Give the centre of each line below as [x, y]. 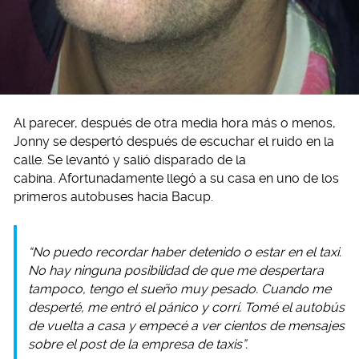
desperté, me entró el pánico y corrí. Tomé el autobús [186, 308]
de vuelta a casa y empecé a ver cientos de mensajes [186, 326]
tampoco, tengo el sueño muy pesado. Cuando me [179, 289]
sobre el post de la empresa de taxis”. [138, 345]
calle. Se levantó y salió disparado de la [130, 160]
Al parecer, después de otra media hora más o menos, [175, 123]
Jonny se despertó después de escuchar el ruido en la [174, 142]
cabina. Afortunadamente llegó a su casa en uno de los [176, 179]
